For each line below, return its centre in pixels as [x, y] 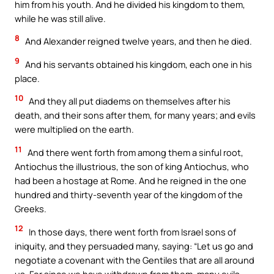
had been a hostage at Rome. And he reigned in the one [131, 180]
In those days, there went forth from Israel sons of [131, 231]
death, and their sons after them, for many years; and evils [135, 115]
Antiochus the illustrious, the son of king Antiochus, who [132, 166]
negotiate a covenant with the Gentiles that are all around [135, 260]
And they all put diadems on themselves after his [129, 101]
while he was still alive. [60, 18]
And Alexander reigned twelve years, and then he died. [138, 41]
